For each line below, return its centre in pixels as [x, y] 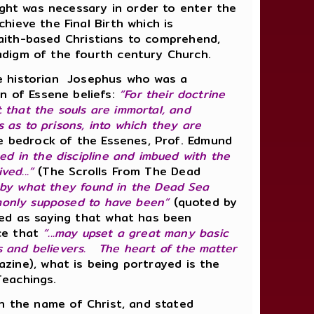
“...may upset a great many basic [136, 233]
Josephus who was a [128, 78]
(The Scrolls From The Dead [117, 171]
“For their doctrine [172, 94]
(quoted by [205, 202]
